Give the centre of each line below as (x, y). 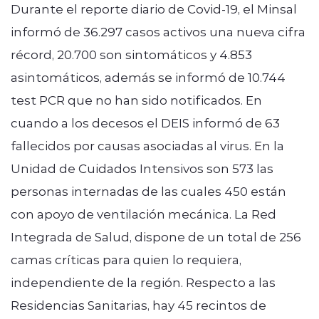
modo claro (119, 101)
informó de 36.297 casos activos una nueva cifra (158, 31)
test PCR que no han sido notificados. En (136, 99)
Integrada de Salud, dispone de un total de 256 (156, 236)
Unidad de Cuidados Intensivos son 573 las (142, 168)
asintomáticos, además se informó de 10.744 (148, 77)
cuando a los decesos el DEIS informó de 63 (145, 122)
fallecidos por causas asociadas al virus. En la (147, 145)
